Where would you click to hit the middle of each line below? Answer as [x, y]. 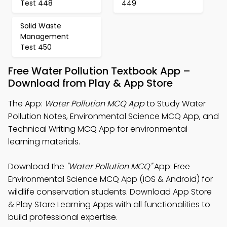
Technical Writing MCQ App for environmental [98, 129]
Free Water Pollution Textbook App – [99, 71]
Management [45, 36]
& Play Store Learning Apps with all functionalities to [109, 204]
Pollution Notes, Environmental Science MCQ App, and [113, 116]
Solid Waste [41, 26]
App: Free [171, 166]
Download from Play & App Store [90, 83]
